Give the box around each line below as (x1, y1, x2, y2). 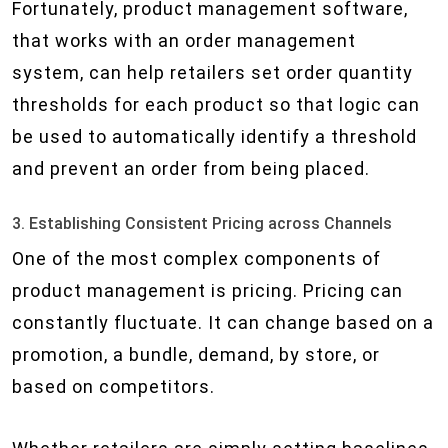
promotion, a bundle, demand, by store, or (12, 344, 380, 365)
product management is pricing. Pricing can (12, 280, 403, 301)
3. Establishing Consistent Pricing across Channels (12, 214, 392, 233)
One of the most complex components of (12, 248, 381, 269)
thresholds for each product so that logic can (12, 94, 420, 115)
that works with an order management (12, 30, 356, 51)
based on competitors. (12, 376, 215, 397)
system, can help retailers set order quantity (12, 62, 413, 83)
